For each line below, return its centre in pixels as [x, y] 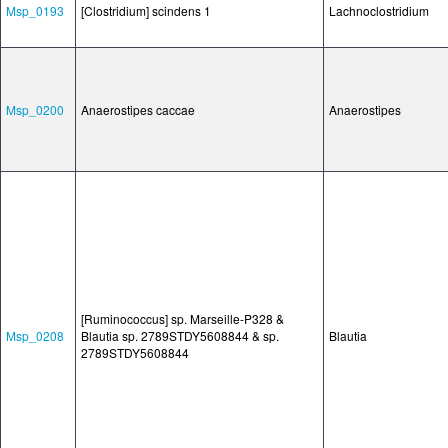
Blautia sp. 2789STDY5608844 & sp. [180, 335]
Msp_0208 [35, 335]
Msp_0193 [35, 10]
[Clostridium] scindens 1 [146, 10]
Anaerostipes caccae [138, 109]
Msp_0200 [35, 109]
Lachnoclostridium [379, 10]
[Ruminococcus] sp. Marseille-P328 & [182, 318]
